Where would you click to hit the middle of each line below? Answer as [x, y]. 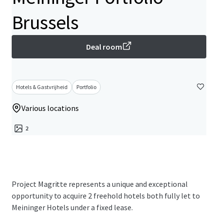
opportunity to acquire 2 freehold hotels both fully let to [106, 196]
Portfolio [86, 87]
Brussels [45, 22]
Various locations [50, 108]
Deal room [104, 47]
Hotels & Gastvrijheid [42, 87]
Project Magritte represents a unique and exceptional [100, 184]
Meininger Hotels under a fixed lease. [72, 207]
